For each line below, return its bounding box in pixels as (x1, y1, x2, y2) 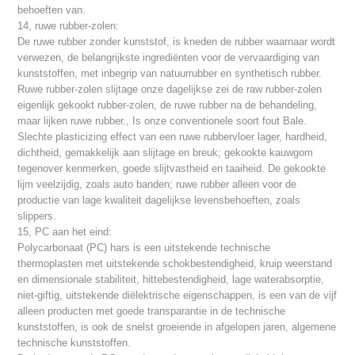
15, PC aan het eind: (17, 226, 113, 239)
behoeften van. (17, 4, 86, 17)
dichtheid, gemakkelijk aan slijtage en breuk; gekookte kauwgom (17, 147, 314, 159)
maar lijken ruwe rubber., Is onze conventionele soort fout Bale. (17, 115, 307, 128)
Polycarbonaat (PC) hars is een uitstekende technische (17, 242, 271, 254)
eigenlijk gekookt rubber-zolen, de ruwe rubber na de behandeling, (17, 99, 318, 112)
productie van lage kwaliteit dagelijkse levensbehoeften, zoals (17, 194, 301, 207)
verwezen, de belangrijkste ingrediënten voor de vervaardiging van (17, 52, 320, 64)
